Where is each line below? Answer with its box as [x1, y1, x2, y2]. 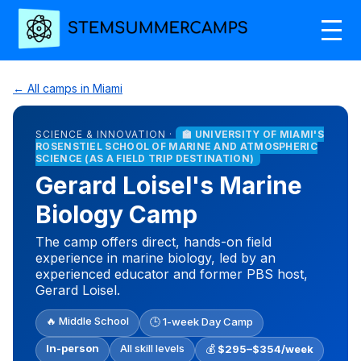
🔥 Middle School [46, 313, 129, 327]
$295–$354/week [218, 342, 313, 355]
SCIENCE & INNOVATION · [35, 127, 176, 140]
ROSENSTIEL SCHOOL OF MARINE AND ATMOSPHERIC [35, 139, 317, 152]
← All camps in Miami [13, 81, 122, 95]
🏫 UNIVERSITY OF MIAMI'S [182, 127, 324, 140]
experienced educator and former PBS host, [35, 265, 308, 282]
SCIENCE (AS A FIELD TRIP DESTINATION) [35, 151, 255, 164]
